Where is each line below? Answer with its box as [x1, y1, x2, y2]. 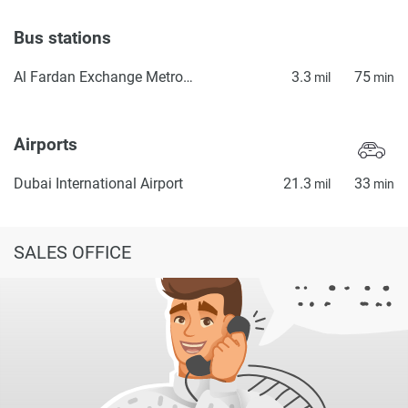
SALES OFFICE [14, 240, 131, 263]
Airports [14, 135, 82, 156]
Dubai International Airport [14, 174, 183, 192]
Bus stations [14, 27, 116, 48]
